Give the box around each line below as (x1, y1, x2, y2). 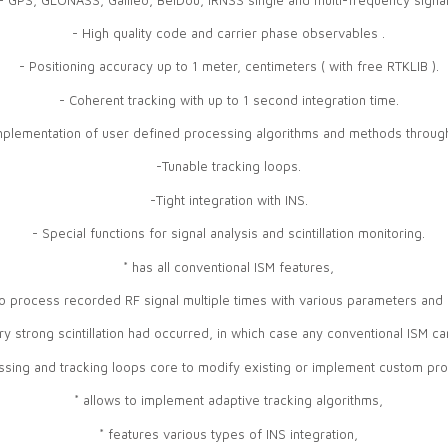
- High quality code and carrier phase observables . (72, 24, 385, 41)
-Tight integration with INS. (149, 191, 308, 208)
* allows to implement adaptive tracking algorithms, (74, 392, 383, 409)
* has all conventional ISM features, (123, 258, 334, 275)
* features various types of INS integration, (99, 425, 358, 442)
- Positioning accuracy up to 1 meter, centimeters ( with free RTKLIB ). (18, 58, 439, 75)
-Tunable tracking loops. (156, 158, 301, 175)
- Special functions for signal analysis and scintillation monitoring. (32, 225, 425, 242)
